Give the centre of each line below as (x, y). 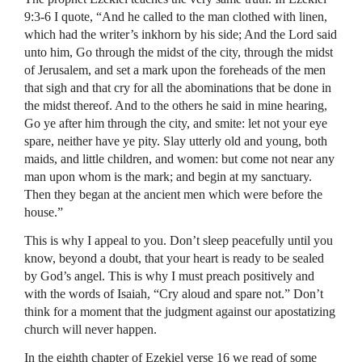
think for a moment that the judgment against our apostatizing (180, 311)
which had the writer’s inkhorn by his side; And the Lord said (181, 34)
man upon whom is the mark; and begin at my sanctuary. (168, 177)
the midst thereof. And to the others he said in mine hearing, (176, 105)
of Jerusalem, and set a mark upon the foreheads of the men (175, 70)
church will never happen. (90, 329)
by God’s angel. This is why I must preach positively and (169, 276)
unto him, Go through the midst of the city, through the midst (179, 52)
